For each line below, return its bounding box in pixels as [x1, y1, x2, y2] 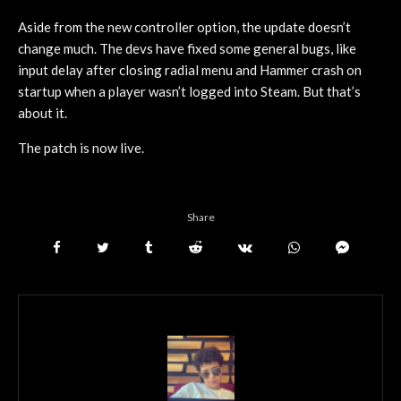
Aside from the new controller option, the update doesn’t [18, 18, 351, 35]
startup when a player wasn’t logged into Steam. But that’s [18, 82, 361, 99]
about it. [18, 104, 67, 121]
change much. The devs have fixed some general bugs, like [18, 39, 356, 56]
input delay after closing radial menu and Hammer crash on [18, 61, 362, 78]
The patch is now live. [18, 139, 144, 156]
